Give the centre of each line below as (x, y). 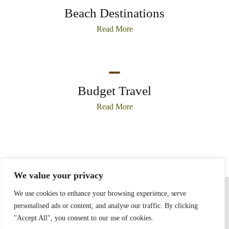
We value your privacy (59, 175)
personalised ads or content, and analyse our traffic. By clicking (106, 206)
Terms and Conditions (157, 181)
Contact (128, 190)
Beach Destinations (114, 13)
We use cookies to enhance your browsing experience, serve (100, 193)
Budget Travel (114, 91)
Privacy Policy (86, 181)
